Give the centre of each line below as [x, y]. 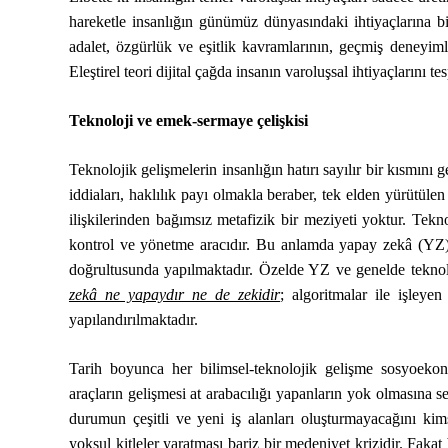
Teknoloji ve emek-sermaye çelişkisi [188, 120]
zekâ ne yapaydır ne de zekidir [174, 294]
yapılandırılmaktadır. [133, 319]
